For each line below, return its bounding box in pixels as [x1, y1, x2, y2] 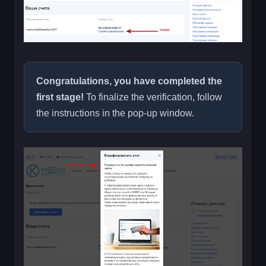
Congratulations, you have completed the [36, 75, 222, 86]
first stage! [36, 91, 84, 102]
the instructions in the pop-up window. [36, 107, 194, 118]
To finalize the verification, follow [84, 91, 222, 102]
